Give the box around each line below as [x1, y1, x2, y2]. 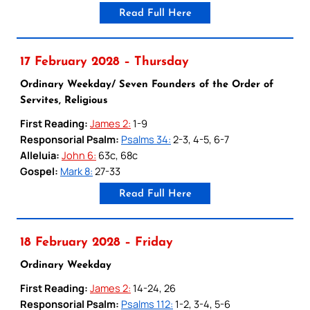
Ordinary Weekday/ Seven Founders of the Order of [20, 79, 273, 90]
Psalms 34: [121, 131, 171, 146]
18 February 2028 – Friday [20, 236, 173, 248]
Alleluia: [20, 147, 60, 162]
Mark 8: [60, 163, 93, 178]
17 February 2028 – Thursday [20, 55, 189, 68]
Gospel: [20, 163, 58, 178]
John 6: [62, 147, 96, 162]
